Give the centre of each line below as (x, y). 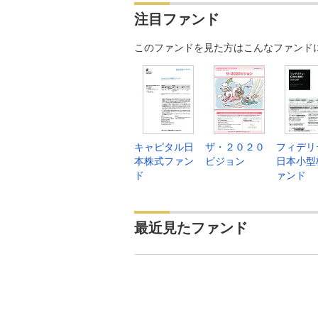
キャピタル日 (164, 147)
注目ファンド (177, 19)
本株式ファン (164, 161)
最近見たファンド (191, 227)
